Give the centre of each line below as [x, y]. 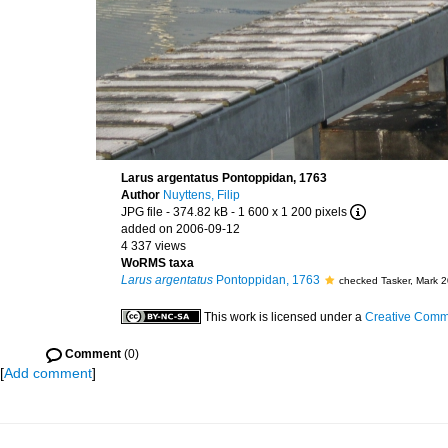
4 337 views [153, 246]
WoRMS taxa [157, 263]
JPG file [142, 212]
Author [142, 195]
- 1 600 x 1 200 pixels [289, 212]
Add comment [48, 373]
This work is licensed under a [284, 317]
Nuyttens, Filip [201, 195]
